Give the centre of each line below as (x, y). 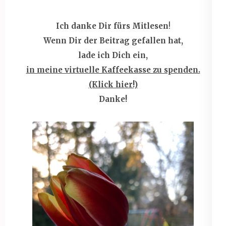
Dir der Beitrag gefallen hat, (126, 40)
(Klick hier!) (113, 84)
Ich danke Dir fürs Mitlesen (112, 26)
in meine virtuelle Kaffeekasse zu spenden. (113, 70)
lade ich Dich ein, (113, 55)
